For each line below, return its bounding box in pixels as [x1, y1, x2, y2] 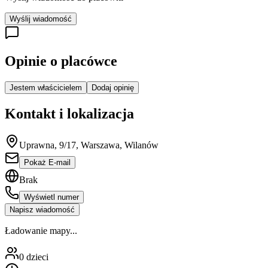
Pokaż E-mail [24, 158, 71, 167]
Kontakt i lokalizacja [5, 106, 134, 122]
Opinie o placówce [5, 53, 117, 69]
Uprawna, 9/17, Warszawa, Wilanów [19, 140, 159, 151]
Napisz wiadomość [10, 205, 75, 215]
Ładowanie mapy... [5, 226, 77, 236]
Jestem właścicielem [10, 83, 82, 93]
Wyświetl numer [24, 193, 79, 202]
